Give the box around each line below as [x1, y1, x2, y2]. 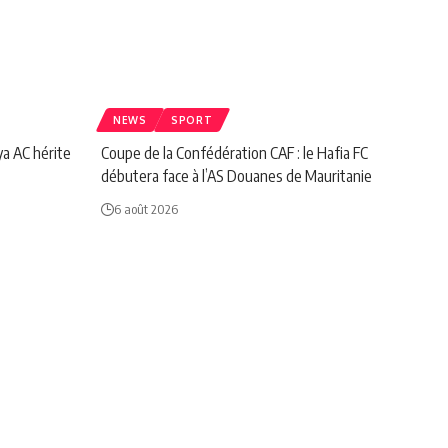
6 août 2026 [114, 200, 178, 217]
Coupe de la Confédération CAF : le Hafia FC [101, 142, 368, 163]
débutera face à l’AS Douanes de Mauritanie [101, 165, 372, 186]
